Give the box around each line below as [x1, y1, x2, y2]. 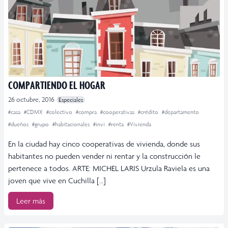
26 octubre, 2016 [8, 95, 54, 104]
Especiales [59, 96, 83, 103]
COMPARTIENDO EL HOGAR [8, 77, 105, 92]
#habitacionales [52, 120, 91, 128]
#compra [76, 108, 98, 116]
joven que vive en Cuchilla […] [8, 175, 106, 185]
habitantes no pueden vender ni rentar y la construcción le [8, 151, 201, 161]
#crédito [138, 108, 160, 116]
